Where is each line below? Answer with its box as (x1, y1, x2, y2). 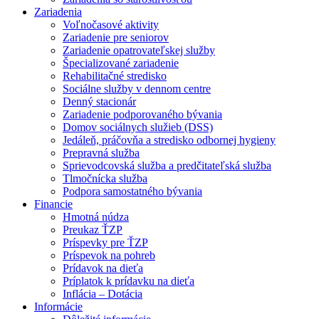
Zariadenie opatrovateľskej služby (63, 44, 215, 57)
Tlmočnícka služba (63, 172, 147, 185)
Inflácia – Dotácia (63, 288, 142, 300)
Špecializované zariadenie (63, 57, 179, 70)
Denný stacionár (63, 95, 136, 108)
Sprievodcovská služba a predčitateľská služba (63, 159, 271, 172)
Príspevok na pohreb (63, 249, 155, 262)
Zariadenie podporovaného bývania (63, 108, 222, 121)
